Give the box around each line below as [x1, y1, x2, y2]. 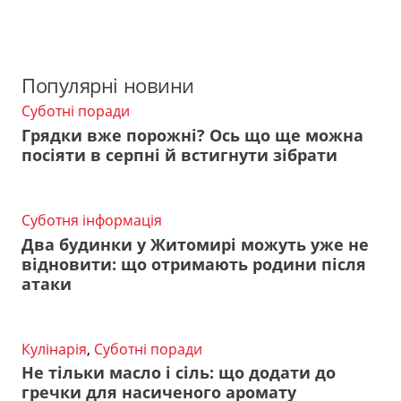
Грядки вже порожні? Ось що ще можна [21, 124, 363, 147]
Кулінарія [21, 338, 87, 359]
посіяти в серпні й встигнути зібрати [21, 144, 337, 166]
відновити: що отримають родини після [21, 252, 366, 275]
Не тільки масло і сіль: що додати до [21, 362, 336, 384]
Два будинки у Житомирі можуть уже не [21, 233, 369, 255]
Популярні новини [21, 72, 194, 100]
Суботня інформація [21, 210, 162, 231]
